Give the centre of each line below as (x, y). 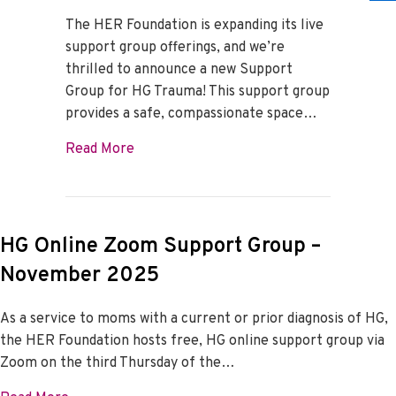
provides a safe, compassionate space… (191, 114)
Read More (100, 150)
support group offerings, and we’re (175, 48)
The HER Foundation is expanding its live (194, 26)
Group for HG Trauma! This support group (198, 92)
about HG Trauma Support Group (239, 149)
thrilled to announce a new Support (179, 70)
